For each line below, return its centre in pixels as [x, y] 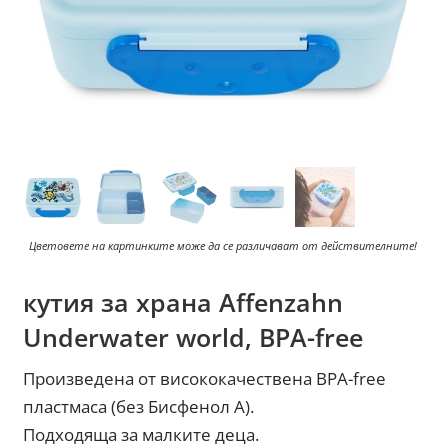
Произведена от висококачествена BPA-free [205, 379]
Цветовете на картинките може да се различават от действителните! [223, 246]
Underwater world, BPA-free [193, 337]
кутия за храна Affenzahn [183, 302]
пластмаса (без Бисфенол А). [139, 407]
